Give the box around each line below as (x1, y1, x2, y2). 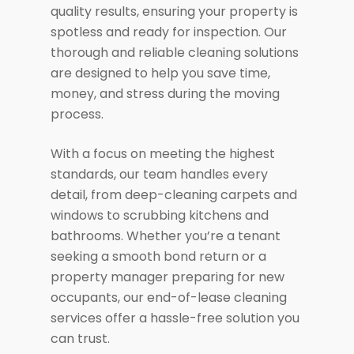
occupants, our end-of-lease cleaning (51, 288, 288, 307)
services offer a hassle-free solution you (51, 309, 300, 327)
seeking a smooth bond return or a (51, 247, 267, 265)
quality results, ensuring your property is (51, 2, 299, 21)
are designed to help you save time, (51, 64, 271, 82)
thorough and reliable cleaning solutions (51, 43, 299, 62)
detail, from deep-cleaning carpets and (51, 186, 298, 204)
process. (51, 105, 104, 123)
